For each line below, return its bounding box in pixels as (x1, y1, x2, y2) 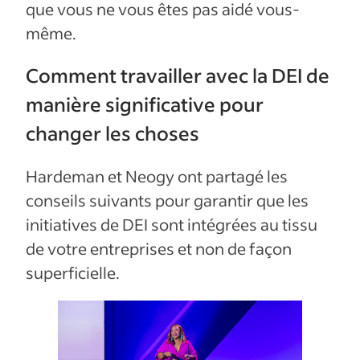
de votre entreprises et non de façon (26, 238, 292, 260)
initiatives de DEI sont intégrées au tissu (26, 214, 317, 235)
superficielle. (26, 262, 120, 284)
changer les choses (26, 121, 199, 146)
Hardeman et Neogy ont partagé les (26, 166, 288, 187)
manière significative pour (26, 92, 264, 117)
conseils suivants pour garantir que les (26, 190, 309, 211)
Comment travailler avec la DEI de (26, 63, 329, 88)
